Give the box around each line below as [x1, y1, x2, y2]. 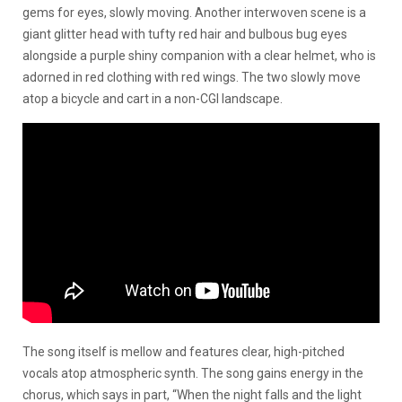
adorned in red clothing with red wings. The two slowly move [22, 69, 361, 84]
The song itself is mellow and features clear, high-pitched [22, 344, 345, 359]
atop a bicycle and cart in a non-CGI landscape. [22, 91, 283, 106]
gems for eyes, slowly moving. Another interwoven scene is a [22, 4, 366, 20]
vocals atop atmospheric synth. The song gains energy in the [22, 365, 363, 380]
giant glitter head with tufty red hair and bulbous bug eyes [22, 26, 347, 41]
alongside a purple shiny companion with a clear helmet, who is [22, 48, 376, 63]
